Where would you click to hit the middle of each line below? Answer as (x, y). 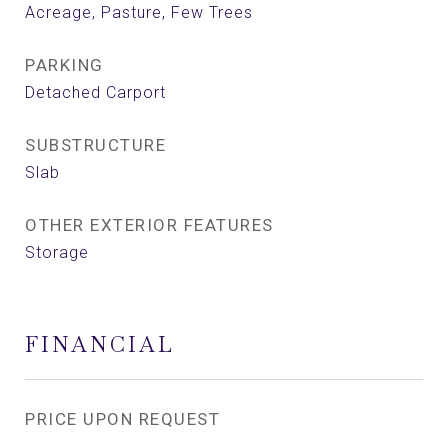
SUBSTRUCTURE (95, 145)
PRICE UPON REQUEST (122, 419)
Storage (57, 252)
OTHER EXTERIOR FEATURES (149, 225)
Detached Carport (95, 92)
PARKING (64, 65)
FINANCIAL (100, 344)
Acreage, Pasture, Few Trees (139, 12)
